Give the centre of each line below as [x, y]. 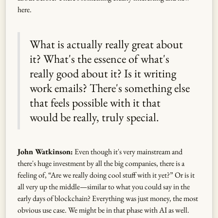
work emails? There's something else [110, 88]
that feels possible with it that [95, 102]
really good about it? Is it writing [103, 73]
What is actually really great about [106, 44]
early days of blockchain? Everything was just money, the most [108, 198]
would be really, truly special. [94, 117]
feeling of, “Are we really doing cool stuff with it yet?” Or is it [106, 175]
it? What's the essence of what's [100, 58]
